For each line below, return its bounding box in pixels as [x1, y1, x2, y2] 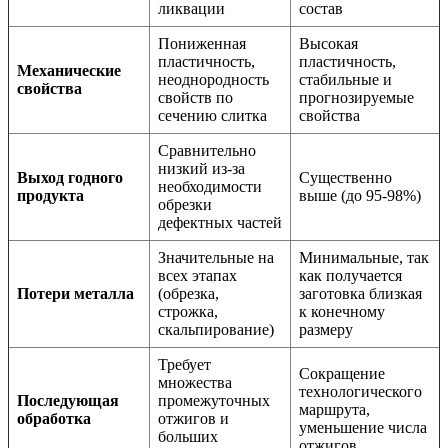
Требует [158, 356, 211, 374]
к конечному [299, 303, 385, 321]
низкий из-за [158, 160, 245, 178]
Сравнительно [158, 142, 256, 160]
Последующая [17, 392, 119, 410]
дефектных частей [158, 214, 282, 232]
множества [158, 374, 232, 392]
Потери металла [17, 285, 134, 303]
